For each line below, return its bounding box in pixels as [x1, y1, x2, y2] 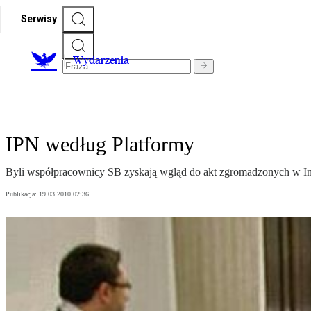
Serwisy [21, 12, 57, 24]
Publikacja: [6, 190, 39, 199]
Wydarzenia [73, 53, 129, 67]
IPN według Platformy [6, 133, 194, 156]
